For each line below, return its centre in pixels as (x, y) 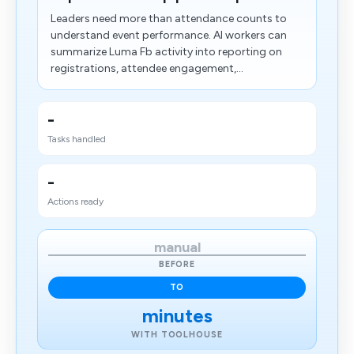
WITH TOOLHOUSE (177, 335)
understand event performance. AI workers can (169, 35)
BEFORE (177, 264)
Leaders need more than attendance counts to (169, 19)
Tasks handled (77, 139)
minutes (177, 316)
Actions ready (75, 201)
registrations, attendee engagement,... (147, 68)
